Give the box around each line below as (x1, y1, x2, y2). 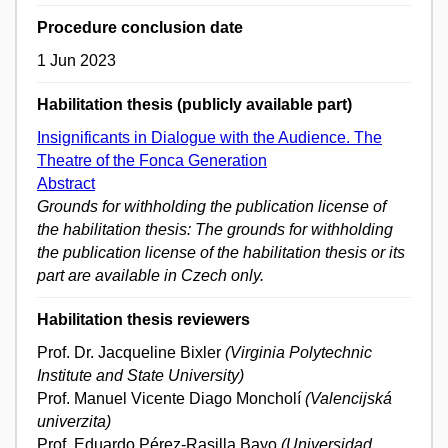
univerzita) (37, 413, 111, 431)
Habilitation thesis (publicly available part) (37, 96, 352, 114)
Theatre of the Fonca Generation (37, 152, 267, 170)
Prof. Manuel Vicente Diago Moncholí (37, 390, 305, 408)
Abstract (37, 175, 95, 193)
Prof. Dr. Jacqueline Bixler (37, 344, 225, 362)
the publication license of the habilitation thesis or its (37, 244, 405, 262)
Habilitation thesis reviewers (37, 311, 250, 329)
